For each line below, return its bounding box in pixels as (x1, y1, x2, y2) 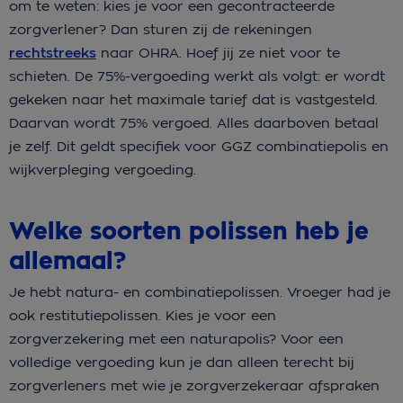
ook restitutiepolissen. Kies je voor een (9, 306, 276, 324)
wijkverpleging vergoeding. (9, 160, 201, 178)
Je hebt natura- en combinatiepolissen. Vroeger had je (9, 282, 390, 300)
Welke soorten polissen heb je (9, 215, 369, 247)
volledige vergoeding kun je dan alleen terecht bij (9, 353, 354, 371)
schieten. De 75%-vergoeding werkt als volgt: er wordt (9, 67, 385, 85)
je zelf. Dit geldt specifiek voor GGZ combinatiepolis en (9, 137, 389, 155)
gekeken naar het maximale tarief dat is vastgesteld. (9, 90, 378, 108)
